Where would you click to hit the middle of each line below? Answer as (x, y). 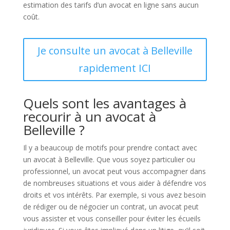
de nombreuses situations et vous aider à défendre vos (114, 183)
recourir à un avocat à (89, 117)
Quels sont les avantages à (104, 103)
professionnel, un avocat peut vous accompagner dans (114, 171)
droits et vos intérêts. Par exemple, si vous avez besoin (114, 195)
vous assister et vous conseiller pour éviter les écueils (112, 218)
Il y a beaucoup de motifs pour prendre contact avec (110, 148)
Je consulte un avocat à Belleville (115, 51)
